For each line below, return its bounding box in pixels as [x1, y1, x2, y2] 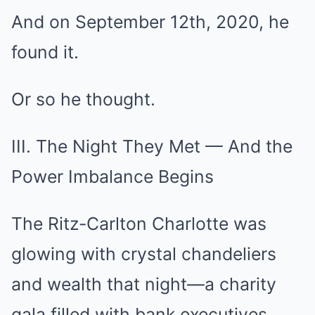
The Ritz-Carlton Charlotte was [11, 213, 266, 234]
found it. [11, 41, 79, 63]
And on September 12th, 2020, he [11, 11, 289, 32]
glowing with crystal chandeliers [11, 243, 276, 264]
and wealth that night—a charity [11, 274, 276, 295]
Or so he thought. [11, 89, 155, 110]
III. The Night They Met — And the [11, 136, 292, 157]
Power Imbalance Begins [11, 166, 214, 187]
